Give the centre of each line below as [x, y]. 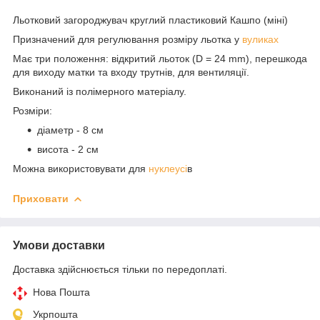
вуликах [260, 39]
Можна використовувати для [81, 168]
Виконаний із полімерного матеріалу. [100, 91]
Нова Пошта [61, 292]
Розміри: [34, 110]
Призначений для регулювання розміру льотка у [127, 39]
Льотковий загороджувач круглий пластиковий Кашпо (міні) [150, 20]
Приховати [41, 198]
